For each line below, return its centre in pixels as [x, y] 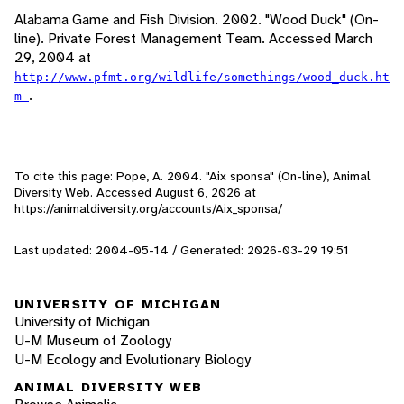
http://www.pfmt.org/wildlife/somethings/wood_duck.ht [202, 78]
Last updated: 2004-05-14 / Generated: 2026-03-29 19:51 [182, 250]
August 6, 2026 [198, 193]
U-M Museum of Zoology [93, 340]
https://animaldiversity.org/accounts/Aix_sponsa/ [148, 209]
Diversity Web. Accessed [85, 193]
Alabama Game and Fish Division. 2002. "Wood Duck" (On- [197, 20]
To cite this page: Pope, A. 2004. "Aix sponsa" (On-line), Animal [193, 176]
